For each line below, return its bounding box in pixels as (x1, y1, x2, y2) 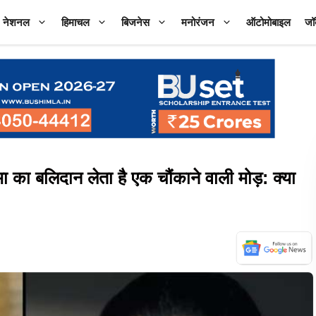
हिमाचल (61, 16, 90, 28)
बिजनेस (121, 16, 150, 28)
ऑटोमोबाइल (246, 16, 291, 28)
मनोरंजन (181, 16, 214, 28)
